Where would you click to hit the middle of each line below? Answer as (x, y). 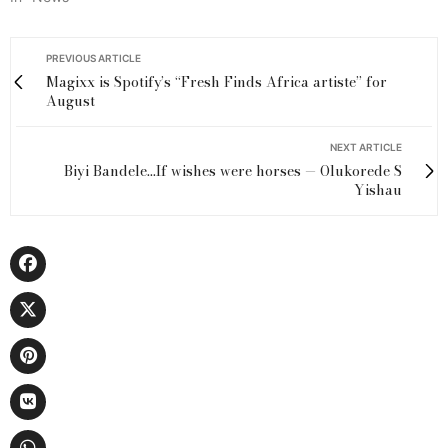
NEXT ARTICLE (366, 146)
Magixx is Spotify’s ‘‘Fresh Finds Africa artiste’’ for (216, 81)
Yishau (378, 189)
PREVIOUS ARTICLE (93, 57)
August (70, 100)
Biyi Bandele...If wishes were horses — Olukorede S (233, 170)
